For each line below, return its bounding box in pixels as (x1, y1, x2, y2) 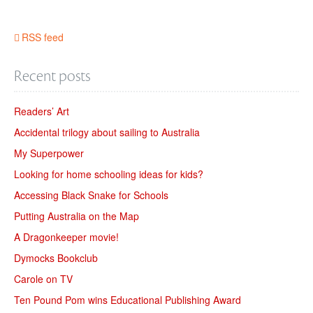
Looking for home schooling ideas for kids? (14, 167, 203, 181)
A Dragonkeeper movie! (14, 230, 119, 244)
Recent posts (14, 66, 90, 86)
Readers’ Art (14, 104, 69, 118)
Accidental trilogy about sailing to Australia (14, 125, 200, 139)
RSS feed (22, 30, 64, 44)
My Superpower (14, 146, 84, 160)
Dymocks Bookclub (14, 251, 98, 265)
